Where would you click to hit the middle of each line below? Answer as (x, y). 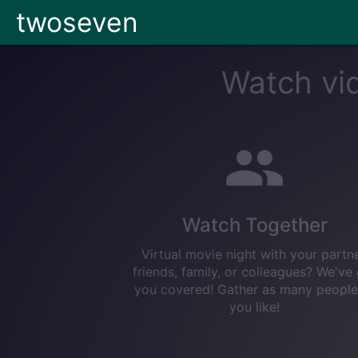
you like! (255, 306)
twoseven (78, 22)
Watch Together (255, 225)
